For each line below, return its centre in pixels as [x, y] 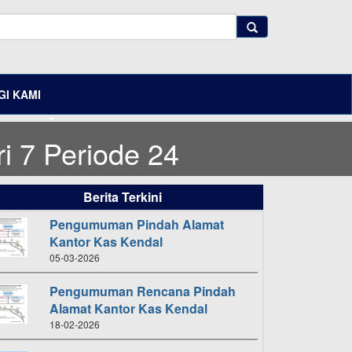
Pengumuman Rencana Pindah [143, 291]
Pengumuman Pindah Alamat [137, 224]
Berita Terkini [123, 197]
